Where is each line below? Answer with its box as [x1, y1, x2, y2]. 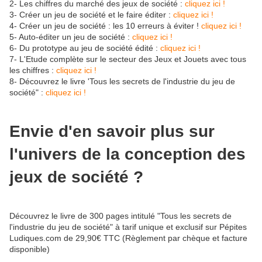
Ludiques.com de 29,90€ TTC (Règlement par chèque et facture [9, 233, 247, 243]
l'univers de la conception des [9, 145, 246, 164]
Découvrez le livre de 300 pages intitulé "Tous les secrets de [9, 211, 232, 221]
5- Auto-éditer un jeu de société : [9, 32, 132, 42]
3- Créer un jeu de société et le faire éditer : [9, 9, 173, 19]
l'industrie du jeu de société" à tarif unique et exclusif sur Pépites [9, 222, 247, 232]
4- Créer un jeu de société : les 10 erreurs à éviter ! [9, 20, 201, 30]
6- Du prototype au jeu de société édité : [9, 43, 160, 53]
